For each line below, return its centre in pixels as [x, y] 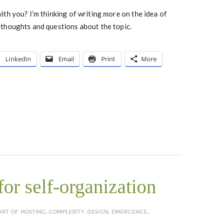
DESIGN [98, 212]
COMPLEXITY [66, 212]
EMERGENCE [129, 212]
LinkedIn [18, 59]
